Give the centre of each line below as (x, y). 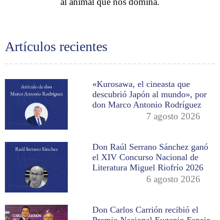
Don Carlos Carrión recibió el (146, 209)
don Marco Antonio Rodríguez (147, 105)
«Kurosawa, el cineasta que (141, 84)
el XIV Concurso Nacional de (146, 157)
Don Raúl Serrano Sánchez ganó (151, 147)
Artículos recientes (56, 47)
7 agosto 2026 (174, 116)
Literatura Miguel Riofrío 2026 (148, 167)
